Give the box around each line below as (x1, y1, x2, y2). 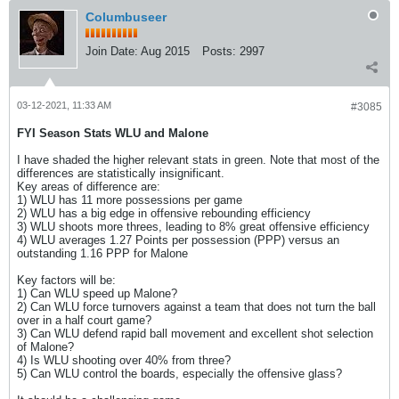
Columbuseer (85, 10, 167, 24)
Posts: (202, 45, 236, 58)
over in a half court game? (17, 313, 151, 327)
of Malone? (17, 340, 74, 354)
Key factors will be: (17, 273, 116, 287)
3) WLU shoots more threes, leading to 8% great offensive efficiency (17, 220, 370, 233)
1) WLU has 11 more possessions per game (17, 193, 242, 207)
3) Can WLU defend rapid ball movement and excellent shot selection (17, 327, 373, 340)
